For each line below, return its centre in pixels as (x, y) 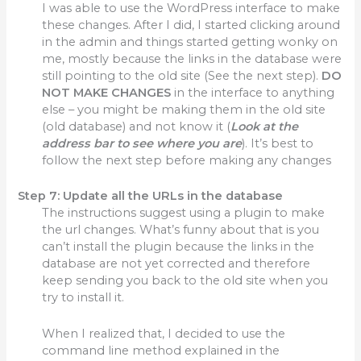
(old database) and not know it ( (137, 127)
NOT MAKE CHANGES (107, 93)
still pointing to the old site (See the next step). (182, 76)
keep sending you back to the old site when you (185, 281)
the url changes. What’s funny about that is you (181, 230)
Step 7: (41, 196)
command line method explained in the (161, 350)
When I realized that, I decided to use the (164, 333)
